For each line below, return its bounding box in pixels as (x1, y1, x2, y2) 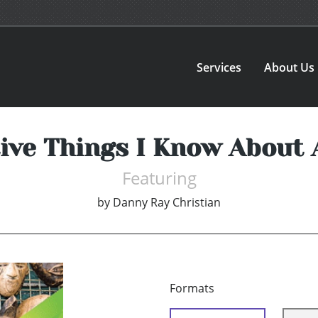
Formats (170, 280, 214, 297)
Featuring (121, 166, 197, 190)
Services (197, 59, 242, 75)
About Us (264, 59, 315, 75)
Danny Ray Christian (113, 194, 221, 211)
